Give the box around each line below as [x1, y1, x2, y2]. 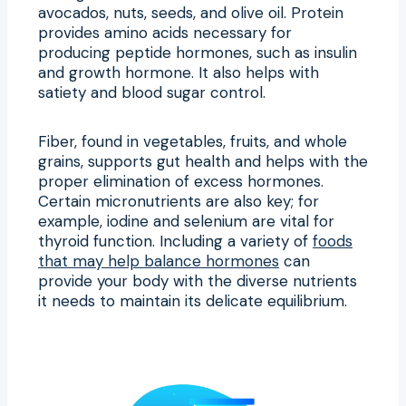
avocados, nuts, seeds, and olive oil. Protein [38, 2, 343, 23]
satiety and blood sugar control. [38, 82, 266, 102]
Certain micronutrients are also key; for [38, 190, 319, 211]
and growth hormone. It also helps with [38, 62, 319, 82]
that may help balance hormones [38, 250, 279, 271]
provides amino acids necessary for [38, 22, 292, 43]
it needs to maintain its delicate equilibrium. [38, 290, 347, 311]
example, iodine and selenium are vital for [38, 210, 334, 231]
